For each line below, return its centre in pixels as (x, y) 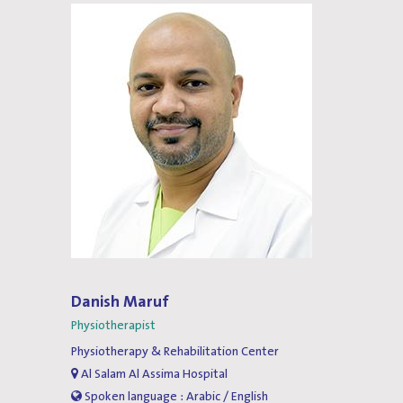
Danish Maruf (120, 303)
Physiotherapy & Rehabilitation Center (175, 352)
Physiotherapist (113, 326)
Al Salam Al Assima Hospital (153, 375)
